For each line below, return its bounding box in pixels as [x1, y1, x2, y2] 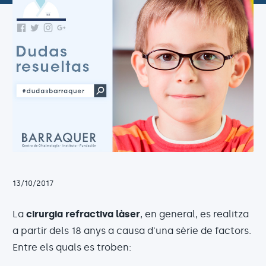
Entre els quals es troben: [12, 241, 131, 253]
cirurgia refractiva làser [26, 208, 140, 220]
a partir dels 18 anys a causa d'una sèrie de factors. [12, 224, 251, 236]
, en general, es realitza [140, 208, 249, 220]
